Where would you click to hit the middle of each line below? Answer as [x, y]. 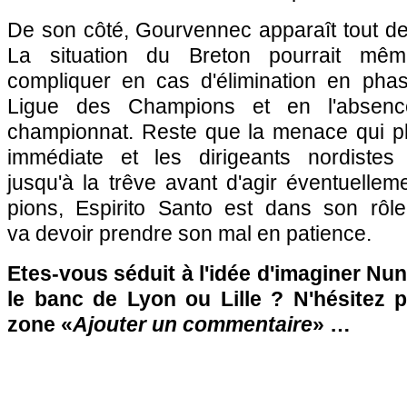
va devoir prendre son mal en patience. [189, 233]
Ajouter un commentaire [193, 324]
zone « [40, 324]
